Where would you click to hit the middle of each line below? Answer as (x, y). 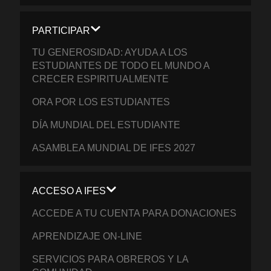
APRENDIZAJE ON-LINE (87, 236)
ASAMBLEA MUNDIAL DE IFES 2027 (114, 148)
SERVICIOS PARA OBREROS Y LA (110, 259)
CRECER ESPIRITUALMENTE (101, 79)
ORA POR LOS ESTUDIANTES (101, 102)
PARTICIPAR (61, 31)
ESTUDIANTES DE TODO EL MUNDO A (121, 66)
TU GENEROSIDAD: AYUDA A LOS (110, 53)
